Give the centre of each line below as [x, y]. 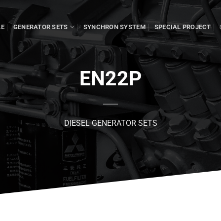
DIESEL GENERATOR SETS [110, 123]
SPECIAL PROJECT [183, 27]
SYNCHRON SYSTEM [114, 27]
